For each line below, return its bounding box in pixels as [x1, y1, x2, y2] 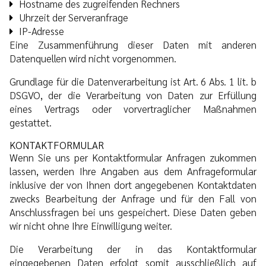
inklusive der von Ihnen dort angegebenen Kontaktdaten [9, 178, 256, 191]
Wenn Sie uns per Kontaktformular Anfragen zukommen [9, 150, 256, 164]
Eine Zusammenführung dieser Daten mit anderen [9, 37, 256, 51]
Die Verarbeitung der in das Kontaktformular [9, 242, 256, 255]
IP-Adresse [19, 24, 64, 37]
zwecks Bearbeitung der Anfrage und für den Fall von [9, 191, 256, 205]
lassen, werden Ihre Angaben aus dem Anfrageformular [9, 164, 256, 178]
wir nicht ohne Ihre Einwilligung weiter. [9, 218, 172, 232]
